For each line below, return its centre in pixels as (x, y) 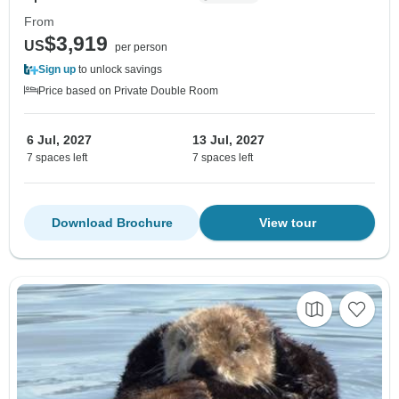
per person (141, 47)
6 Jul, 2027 (59, 139)
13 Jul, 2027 (228, 139)
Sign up (57, 69)
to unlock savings (119, 69)
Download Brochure (112, 222)
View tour (287, 222)
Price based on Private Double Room (128, 90)
